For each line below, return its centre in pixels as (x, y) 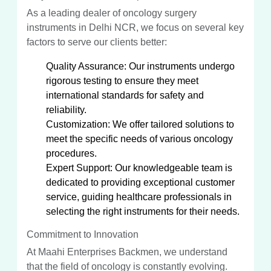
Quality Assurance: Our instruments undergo (140, 66)
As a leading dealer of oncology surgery (112, 13)
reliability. (66, 109)
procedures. (71, 153)
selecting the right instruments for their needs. (143, 211)
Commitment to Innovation (83, 234)
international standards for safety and (125, 95)
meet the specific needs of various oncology (139, 139)
